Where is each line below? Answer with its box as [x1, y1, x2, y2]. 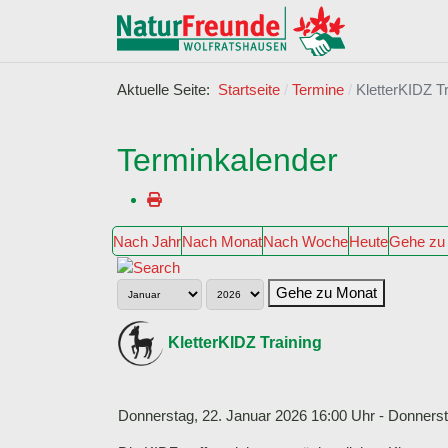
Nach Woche [263, 233, 348, 250]
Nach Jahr [113, 233, 181, 250]
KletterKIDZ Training [168, 333, 322, 351]
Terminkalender [117, 141, 338, 178]
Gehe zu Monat [276, 284, 377, 302]
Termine [291, 81, 344, 99]
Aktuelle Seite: [117, 81, 218, 99]
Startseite [218, 81, 280, 99]
